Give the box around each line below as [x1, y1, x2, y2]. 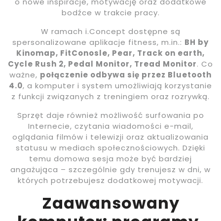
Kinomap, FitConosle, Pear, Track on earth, [16, 47, 205, 58]
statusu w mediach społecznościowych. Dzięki [16, 142, 205, 153]
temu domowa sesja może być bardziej [29, 153, 192, 164]
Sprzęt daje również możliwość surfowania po [17, 110, 204, 120]
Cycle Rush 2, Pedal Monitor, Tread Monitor [8, 58, 197, 69]
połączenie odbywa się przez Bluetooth [40, 69, 212, 80]
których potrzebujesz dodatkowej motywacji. [18, 175, 203, 185]
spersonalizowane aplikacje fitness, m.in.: [12, 37, 184, 47]
